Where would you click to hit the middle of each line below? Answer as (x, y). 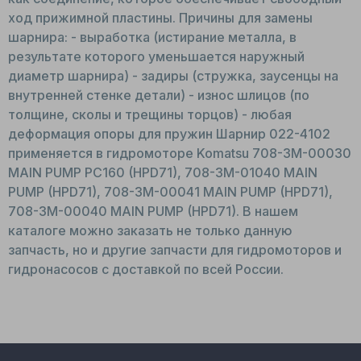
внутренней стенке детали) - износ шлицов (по (159, 95)
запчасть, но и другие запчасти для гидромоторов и (175, 249)
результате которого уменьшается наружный (156, 56)
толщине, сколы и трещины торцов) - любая (150, 114)
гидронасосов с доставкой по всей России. (146, 269)
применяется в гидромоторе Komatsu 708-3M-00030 (180, 153)
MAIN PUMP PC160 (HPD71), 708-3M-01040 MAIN (163, 172)
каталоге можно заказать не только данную (150, 230)
